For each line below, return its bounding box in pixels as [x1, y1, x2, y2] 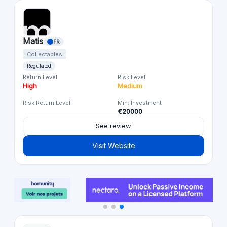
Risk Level [118, 73, 145, 81]
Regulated [27, 63, 51, 69]
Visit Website [92, 141, 135, 150]
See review [96, 122, 131, 130]
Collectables [27, 51, 62, 58]
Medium [118, 82, 142, 90]
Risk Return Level [23, 99, 70, 107]
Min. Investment [118, 99, 162, 107]
